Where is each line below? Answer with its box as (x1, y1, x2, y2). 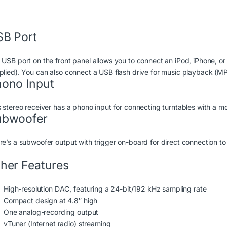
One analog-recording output (4, 208, 99, 217)
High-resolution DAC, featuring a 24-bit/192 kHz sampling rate (4, 184, 207, 194)
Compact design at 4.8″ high (4, 196, 98, 205)
